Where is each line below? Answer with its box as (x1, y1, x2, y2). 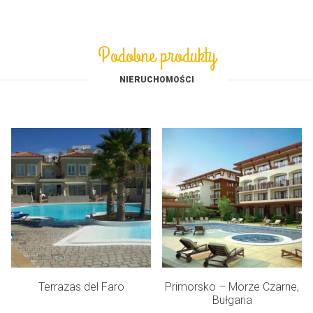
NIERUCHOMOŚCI (119, 74, 194, 85)
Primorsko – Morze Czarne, (165, 279, 299, 293)
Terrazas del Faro (38, 279, 124, 293)
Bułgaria (212, 293, 252, 307)
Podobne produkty (97, 41, 216, 70)
